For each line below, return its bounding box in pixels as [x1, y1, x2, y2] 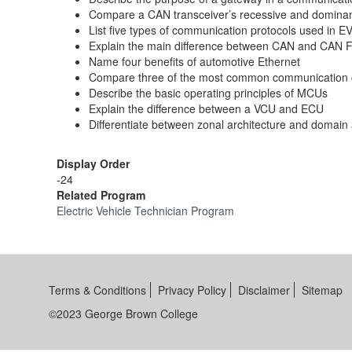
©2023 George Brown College [49, 306, 198, 321]
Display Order [57, 156, 130, 171]
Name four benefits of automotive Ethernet [89, 53, 300, 69]
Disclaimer [238, 282, 290, 298]
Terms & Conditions [49, 282, 146, 298]
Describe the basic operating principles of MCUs [89, 85, 328, 101]
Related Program [57, 187, 145, 203]
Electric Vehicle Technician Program [57, 203, 234, 218]
